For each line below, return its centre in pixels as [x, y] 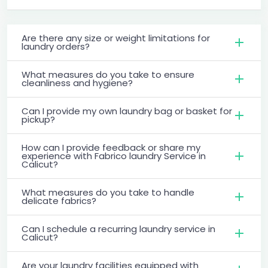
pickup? [38, 119]
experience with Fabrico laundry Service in [114, 156]
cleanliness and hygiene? [77, 83]
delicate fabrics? [59, 200]
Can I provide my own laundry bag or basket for [127, 111]
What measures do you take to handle [108, 192]
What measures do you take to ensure [108, 74]
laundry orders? [56, 46]
